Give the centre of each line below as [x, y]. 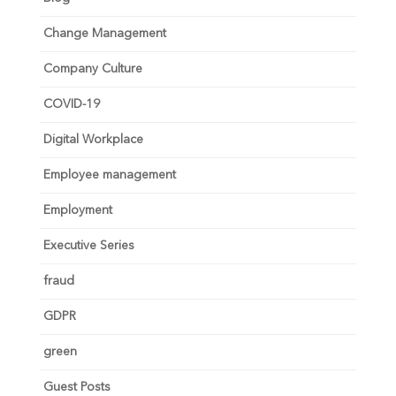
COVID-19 [71, 104]
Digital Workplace [93, 139]
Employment [77, 210]
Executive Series [88, 245]
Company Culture [92, 69]
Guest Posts [76, 387]
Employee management [109, 175]
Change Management [104, 33]
